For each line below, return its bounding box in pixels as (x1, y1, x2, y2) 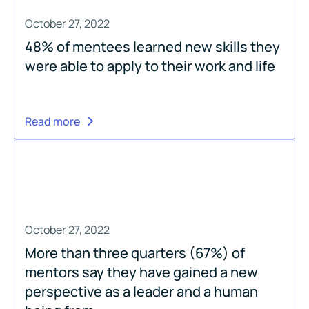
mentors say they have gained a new (25, 262, 258, 281)
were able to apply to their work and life (25, 56, 275, 75)
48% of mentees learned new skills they (25, 37, 280, 56)
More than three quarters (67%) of (25, 243, 245, 262)
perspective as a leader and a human (25, 281, 258, 301)
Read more (25, 113, 80, 129)
